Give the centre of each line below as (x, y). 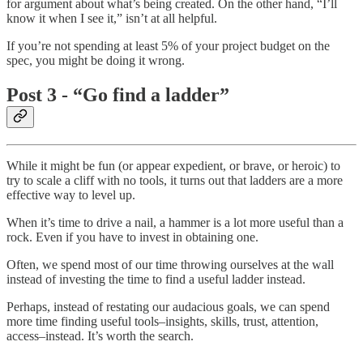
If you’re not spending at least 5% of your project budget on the (168, 46)
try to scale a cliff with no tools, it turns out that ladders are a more (175, 180)
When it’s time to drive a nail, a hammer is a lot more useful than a (175, 222)
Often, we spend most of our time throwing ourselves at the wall (170, 264)
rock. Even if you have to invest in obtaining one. (132, 237)
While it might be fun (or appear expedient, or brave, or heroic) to (173, 165)
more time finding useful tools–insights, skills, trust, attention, (162, 321)
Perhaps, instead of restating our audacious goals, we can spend (168, 306)
